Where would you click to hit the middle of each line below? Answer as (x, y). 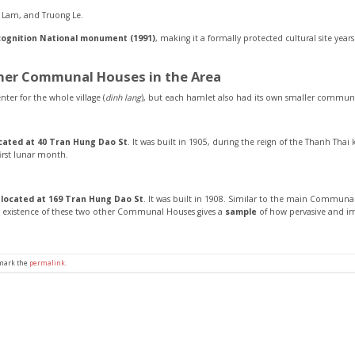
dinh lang (123, 97)
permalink (47, 263)
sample (241, 211)
